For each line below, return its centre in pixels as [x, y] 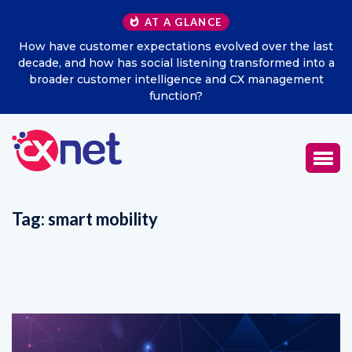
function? [176, 96]
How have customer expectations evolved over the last [176, 46]
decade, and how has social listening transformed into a [176, 63]
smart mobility [103, 219]
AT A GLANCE [183, 22]
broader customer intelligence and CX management [176, 79]
